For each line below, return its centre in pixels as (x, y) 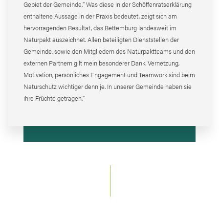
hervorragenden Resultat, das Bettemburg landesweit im (100, 28)
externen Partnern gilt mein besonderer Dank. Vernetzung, (101, 63)
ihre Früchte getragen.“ (54, 98)
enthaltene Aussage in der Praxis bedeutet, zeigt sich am (100, 16)
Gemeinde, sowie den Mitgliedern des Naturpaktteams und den (109, 51)
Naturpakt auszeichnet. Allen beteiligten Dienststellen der (101, 40)
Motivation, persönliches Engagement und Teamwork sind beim (109, 75)
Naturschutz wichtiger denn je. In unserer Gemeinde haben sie (108, 87)
